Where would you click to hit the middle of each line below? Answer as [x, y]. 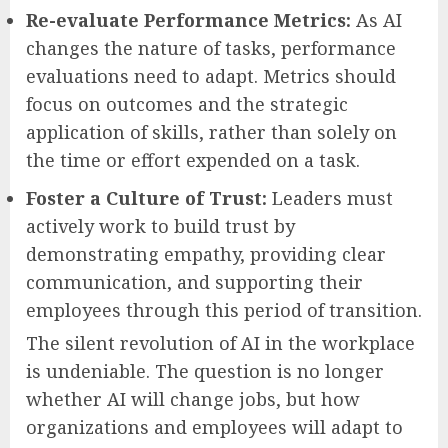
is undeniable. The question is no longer [205, 370]
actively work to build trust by [160, 225]
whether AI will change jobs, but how [193, 398]
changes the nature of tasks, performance [211, 47]
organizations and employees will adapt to [214, 426]
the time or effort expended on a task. [193, 159]
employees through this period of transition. [224, 309]
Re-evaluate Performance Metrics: [188, 19]
